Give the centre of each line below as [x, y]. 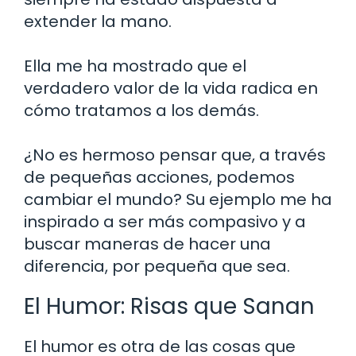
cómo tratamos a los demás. [141, 111]
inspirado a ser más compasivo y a [165, 222]
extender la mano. [98, 22]
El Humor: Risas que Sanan [169, 307]
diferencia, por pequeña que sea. [157, 267]
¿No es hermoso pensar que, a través [175, 155]
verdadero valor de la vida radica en [171, 89]
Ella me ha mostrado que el [135, 66]
